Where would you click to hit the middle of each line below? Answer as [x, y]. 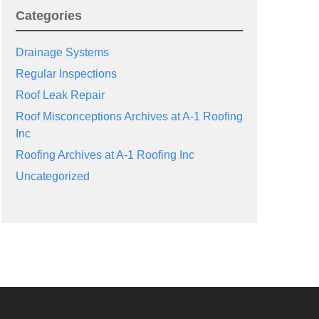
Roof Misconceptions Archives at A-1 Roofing [129, 116]
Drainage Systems [62, 52]
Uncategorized [52, 176]
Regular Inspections [66, 74]
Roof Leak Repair [60, 95]
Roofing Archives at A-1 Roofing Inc [105, 155]
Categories [48, 16]
